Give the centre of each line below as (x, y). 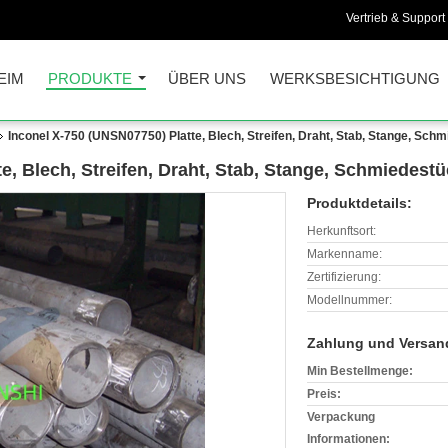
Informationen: (348, 439)
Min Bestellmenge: (360, 371)
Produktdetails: (359, 203)
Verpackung (341, 417)
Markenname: (344, 254)
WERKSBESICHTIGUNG (355, 78)
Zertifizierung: (344, 277)
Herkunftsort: (341, 231)
